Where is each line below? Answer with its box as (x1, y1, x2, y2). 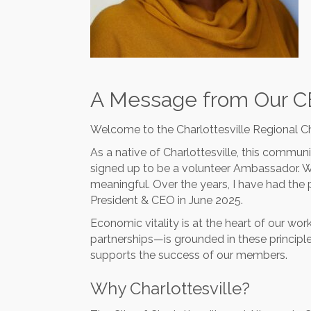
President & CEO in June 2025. (90, 194, 243, 207)
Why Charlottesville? (90, 278, 250, 299)
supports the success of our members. (90, 249, 287, 262)
